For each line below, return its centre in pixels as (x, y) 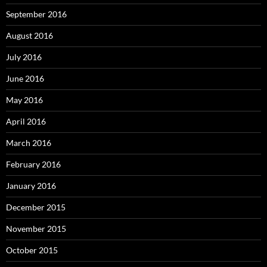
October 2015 (32, 250)
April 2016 (26, 122)
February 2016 (33, 164)
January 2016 (31, 186)
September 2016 (36, 14)
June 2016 (25, 79)
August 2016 (30, 36)
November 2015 (36, 229)
